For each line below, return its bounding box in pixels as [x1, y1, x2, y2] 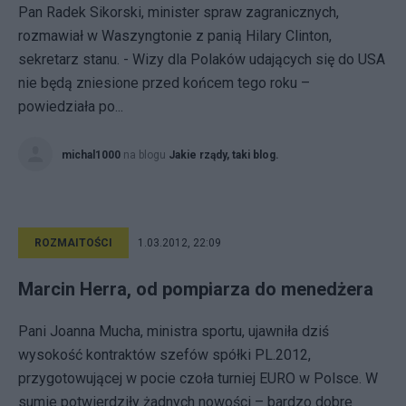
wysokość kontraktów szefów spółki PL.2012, [18, 346, 311, 363]
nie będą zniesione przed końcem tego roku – [18, 74, 310, 92]
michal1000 [62, 149, 121, 161]
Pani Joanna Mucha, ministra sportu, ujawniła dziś [18, 323, 329, 340]
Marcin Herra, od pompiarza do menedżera [18, 278, 373, 300]
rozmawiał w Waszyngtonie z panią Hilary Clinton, [18, 27, 332, 44]
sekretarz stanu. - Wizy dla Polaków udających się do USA [18, 51, 385, 68]
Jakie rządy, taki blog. [169, 149, 279, 161]
